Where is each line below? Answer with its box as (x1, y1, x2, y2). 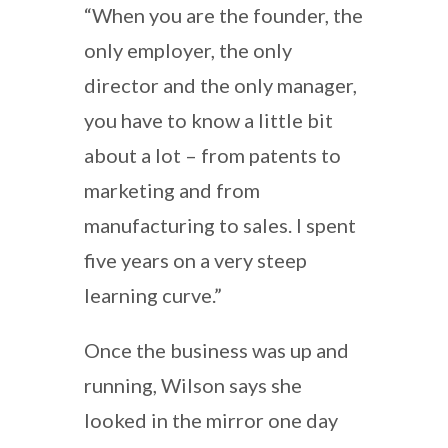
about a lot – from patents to (84, 142, 341, 167)
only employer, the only (84, 37, 292, 62)
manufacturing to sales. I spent (84, 212, 356, 237)
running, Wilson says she (84, 372, 302, 397)
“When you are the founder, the (84, 2, 363, 27)
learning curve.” (84, 282, 222, 307)
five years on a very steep (84, 247, 307, 272)
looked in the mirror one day (84, 407, 338, 432)
